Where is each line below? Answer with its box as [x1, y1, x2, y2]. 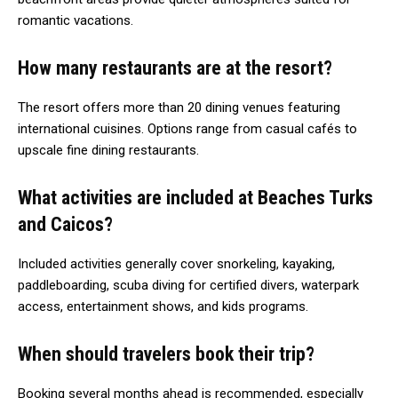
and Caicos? [18, 212, 113, 235]
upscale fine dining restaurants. [18, 141, 199, 158]
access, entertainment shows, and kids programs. [18, 298, 308, 314]
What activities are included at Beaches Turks [18, 186, 373, 209]
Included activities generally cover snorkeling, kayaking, [18, 255, 335, 272]
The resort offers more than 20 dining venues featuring [18, 99, 340, 115]
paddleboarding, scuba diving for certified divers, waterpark [18, 276, 359, 293]
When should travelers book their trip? [18, 342, 314, 365]
